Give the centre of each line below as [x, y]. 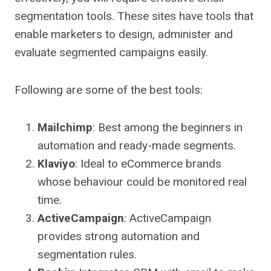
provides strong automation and [119, 237]
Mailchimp [65, 128]
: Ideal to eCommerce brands [148, 164]
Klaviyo [56, 164]
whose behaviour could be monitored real [142, 182]
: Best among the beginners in [168, 128]
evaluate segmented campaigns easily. [111, 53]
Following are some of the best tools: [109, 90]
